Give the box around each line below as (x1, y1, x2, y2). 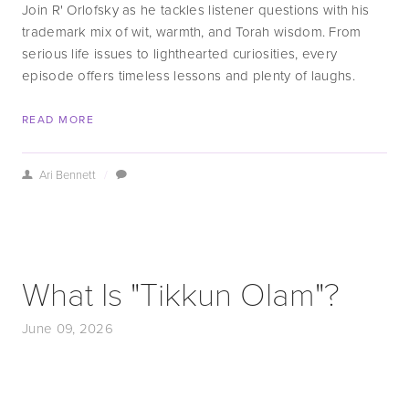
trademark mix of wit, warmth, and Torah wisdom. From (22, 22, 362, 41)
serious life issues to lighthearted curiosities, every (22, 44, 338, 63)
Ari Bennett (38, 166, 96, 183)
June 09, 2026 (22, 319, 113, 338)
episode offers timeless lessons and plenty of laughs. (22, 66, 355, 85)
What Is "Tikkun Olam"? (22, 270, 340, 315)
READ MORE (22, 111, 94, 127)
